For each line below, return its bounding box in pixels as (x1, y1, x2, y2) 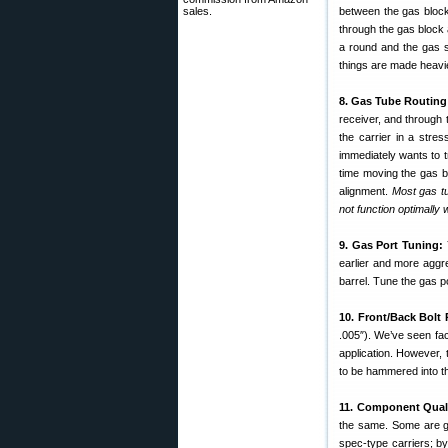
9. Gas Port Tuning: (339, 239, 444, 251)
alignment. (339, 185, 392, 197)
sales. (183, 5, 212, 17)
